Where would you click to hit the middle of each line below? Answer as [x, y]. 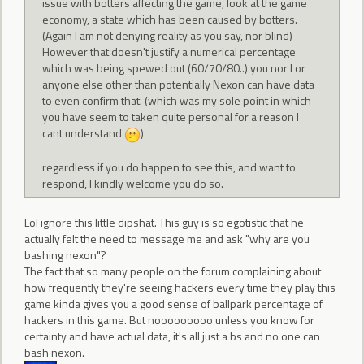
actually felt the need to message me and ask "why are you [167, 239]
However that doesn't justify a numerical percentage [169, 52]
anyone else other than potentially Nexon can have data [179, 84]
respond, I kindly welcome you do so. [133, 183]
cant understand [84, 133]
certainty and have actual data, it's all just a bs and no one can [172, 336]
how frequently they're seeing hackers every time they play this [180, 288]
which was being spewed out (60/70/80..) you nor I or [174, 68]
